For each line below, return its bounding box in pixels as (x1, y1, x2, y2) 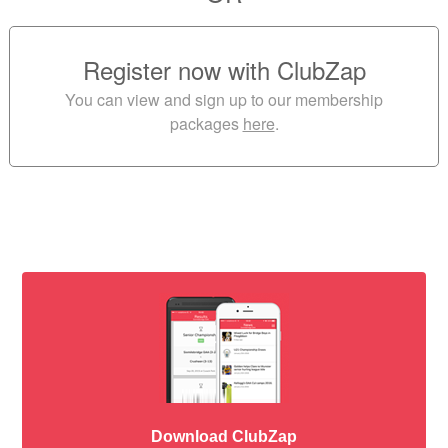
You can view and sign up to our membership (65, 88, 383, 111)
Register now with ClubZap (82, 52, 366, 87)
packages (169, 112, 239, 135)
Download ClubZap (151, 428, 297, 445)
